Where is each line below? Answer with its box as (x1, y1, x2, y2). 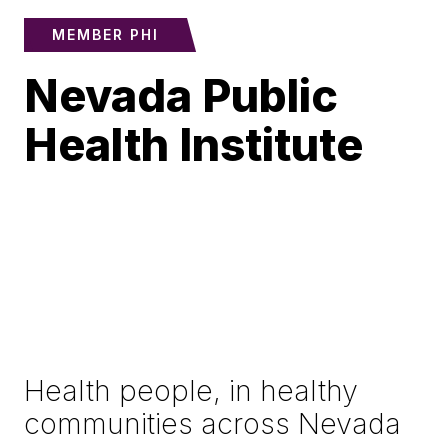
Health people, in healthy (24, 373, 358, 409)
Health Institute (24, 118, 363, 173)
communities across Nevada (24, 406, 401, 442)
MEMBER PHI (52, 26, 159, 44)
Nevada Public (24, 69, 338, 124)
